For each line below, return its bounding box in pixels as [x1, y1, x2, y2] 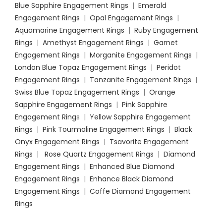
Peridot [157, 62, 181, 72]
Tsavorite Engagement [110, 137, 189, 147]
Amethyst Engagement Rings [43, 38, 144, 48]
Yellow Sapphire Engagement [90, 112, 191, 122]
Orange [149, 87, 175, 97]
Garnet [154, 38, 178, 48]
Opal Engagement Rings [90, 13, 173, 23]
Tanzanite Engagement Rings [90, 75, 191, 85]
